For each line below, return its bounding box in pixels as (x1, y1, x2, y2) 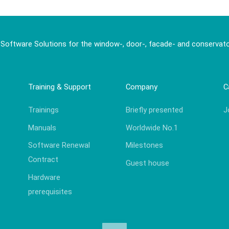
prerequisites (28, 187, 73, 196)
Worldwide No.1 (125, 123, 178, 132)
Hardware (28, 172, 61, 182)
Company (125, 82, 157, 92)
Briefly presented (125, 105, 183, 115)
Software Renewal (28, 141, 90, 150)
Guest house (125, 158, 169, 168)
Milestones (125, 141, 163, 150)
